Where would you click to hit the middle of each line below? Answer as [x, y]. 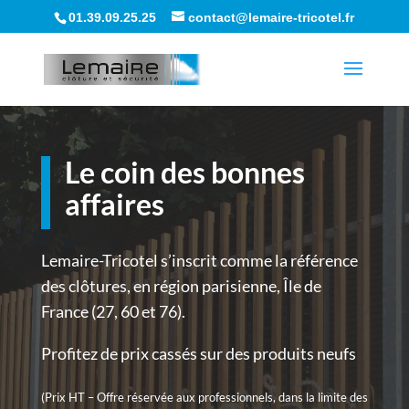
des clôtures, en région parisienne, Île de [181, 286]
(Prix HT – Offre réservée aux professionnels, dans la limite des [204, 397]
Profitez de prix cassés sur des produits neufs [198, 353]
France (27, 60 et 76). [113, 311]
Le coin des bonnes [184, 172]
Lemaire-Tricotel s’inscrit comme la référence [199, 260]
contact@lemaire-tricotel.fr [272, 17]
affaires [114, 204]
